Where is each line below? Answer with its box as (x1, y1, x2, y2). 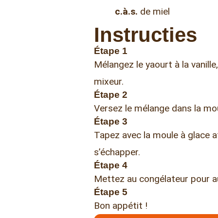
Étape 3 (94, 116, 128, 127)
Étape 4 (94, 160, 128, 171)
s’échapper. (94, 146, 141, 158)
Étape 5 (94, 187, 128, 198)
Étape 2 (94, 90, 128, 100)
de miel (140, 5, 170, 17)
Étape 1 (94, 46, 128, 56)
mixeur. (94, 76, 124, 88)
